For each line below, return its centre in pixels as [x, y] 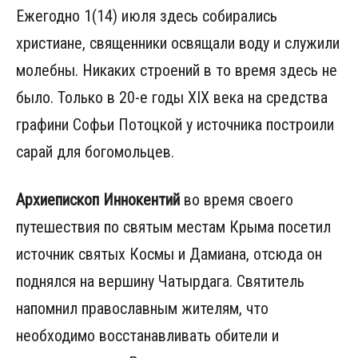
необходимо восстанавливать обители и [147, 335]
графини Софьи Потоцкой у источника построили [175, 124]
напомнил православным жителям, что [142, 308]
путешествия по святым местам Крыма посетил [173, 227]
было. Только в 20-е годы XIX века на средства [172, 97]
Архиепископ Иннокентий [98, 199]
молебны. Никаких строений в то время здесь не [177, 70]
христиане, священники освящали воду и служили [178, 43]
